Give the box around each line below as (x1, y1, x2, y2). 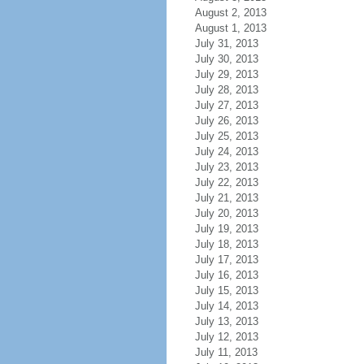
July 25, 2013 (194, 130, 258, 142)
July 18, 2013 (194, 238, 258, 250)
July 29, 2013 (194, 68, 258, 80)
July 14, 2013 (194, 300, 258, 312)
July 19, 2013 (194, 223, 258, 235)
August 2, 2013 (194, 6, 266, 19)
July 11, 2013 (194, 346, 258, 358)
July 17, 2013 (194, 253, 258, 266)
